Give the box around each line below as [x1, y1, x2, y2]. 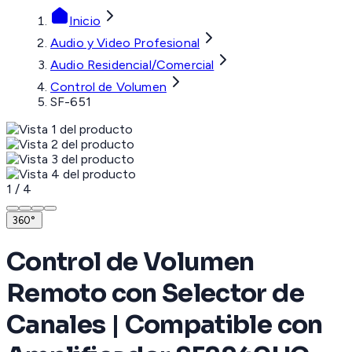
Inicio [69, 13, 101, 29]
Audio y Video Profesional [50, 35, 200, 51]
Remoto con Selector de [6, 277, 304, 309]
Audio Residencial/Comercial [50, 57, 214, 73]
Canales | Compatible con [6, 308, 323, 340]
